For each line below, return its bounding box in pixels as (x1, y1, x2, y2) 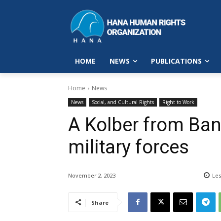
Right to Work (162, 98, 194, 106)
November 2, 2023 (68, 171, 116, 179)
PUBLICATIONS (151, 56, 202, 66)
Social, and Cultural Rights (92, 98, 154, 106)
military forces (68, 136, 189, 158)
